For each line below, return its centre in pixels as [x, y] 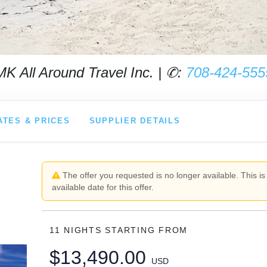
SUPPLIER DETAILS [135, 120]
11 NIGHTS [77, 230]
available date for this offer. [103, 187]
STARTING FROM [147, 230]
